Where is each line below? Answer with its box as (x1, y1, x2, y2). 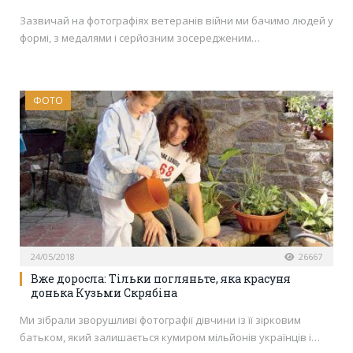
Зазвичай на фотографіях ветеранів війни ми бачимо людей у (20, 13, 333, 28)
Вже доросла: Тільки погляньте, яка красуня (31, 270, 291, 286)
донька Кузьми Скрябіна (31, 284, 177, 300)
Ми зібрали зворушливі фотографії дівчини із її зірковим (20, 312, 301, 327)
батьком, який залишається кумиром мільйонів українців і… (20, 329, 320, 344)
